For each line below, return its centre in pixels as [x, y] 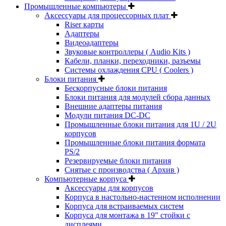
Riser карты [84, 24]
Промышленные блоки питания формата [135, 142]
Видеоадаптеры [92, 42]
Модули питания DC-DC [107, 115]
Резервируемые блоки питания [118, 160]
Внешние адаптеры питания [113, 106]
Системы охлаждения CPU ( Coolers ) [129, 70]
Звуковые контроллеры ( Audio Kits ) [127, 51]
